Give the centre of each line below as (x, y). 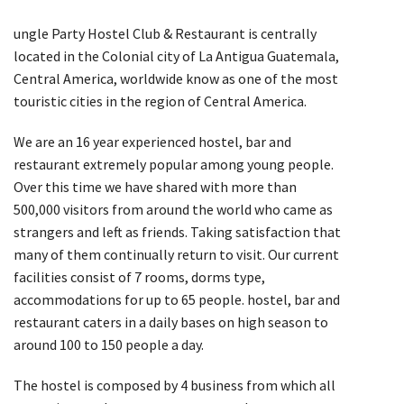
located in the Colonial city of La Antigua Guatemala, (176, 55)
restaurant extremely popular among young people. (174, 164)
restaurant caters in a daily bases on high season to (171, 321)
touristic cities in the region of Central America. (160, 101)
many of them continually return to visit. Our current (176, 254)
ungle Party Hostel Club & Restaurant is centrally (165, 33)
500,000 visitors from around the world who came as (173, 209)
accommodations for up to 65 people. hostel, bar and (177, 299)
